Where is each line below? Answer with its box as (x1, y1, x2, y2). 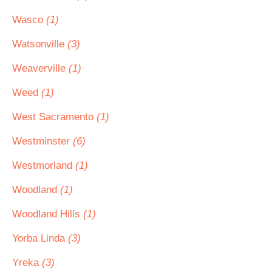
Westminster (12, 135, 73, 147)
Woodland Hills (12, 208, 83, 220)
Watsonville (12, 38, 67, 50)
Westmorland (12, 160, 75, 171)
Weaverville (12, 63, 69, 74)
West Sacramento (12, 111, 97, 123)
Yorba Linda (12, 233, 68, 244)
